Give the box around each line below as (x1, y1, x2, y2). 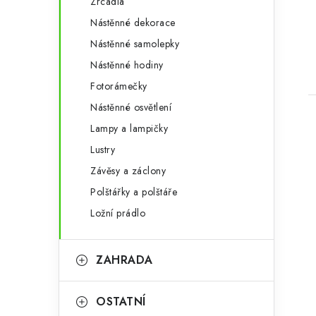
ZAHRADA (96, 252, 153, 268)
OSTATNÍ (96, 293, 146, 310)
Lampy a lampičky (90, 121, 168, 135)
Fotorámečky (90, 79, 147, 93)
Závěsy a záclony (90, 164, 166, 178)
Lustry (90, 142, 115, 157)
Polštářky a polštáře (90, 185, 177, 199)
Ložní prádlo (90, 206, 145, 220)
